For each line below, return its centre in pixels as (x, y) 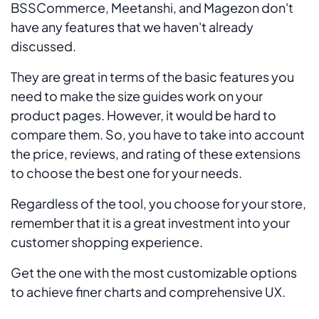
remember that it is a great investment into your (150, 222)
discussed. (43, 46)
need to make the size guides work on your (137, 95)
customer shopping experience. (107, 241)
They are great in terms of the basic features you (152, 76)
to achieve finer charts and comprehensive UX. (149, 291)
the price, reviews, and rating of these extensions (156, 153)
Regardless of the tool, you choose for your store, (158, 203)
